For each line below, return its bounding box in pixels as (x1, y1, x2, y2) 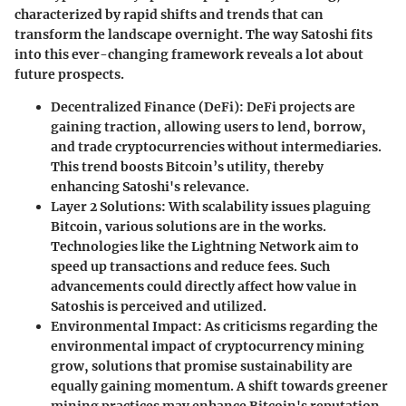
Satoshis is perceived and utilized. (51, 297, 266, 314)
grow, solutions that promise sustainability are (51, 357, 353, 374)
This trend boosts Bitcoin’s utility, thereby (51, 158, 324, 175)
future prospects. (14, 65, 124, 82)
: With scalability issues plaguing (161, 198, 371, 215)
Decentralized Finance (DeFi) (51, 98, 239, 115)
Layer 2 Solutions (51, 198, 161, 215)
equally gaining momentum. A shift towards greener (51, 377, 388, 394)
